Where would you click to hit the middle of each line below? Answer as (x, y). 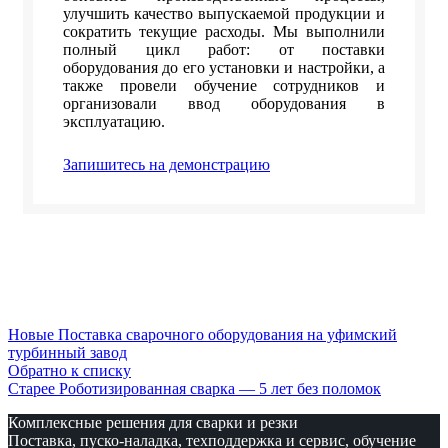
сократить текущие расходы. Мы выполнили (224, 32)
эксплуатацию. (114, 122)
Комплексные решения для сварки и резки (153, 423)
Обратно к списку (69, 371)
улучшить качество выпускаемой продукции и (224, 14)
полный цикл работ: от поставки (224, 50)
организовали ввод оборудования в (224, 104)
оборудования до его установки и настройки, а (224, 68)
